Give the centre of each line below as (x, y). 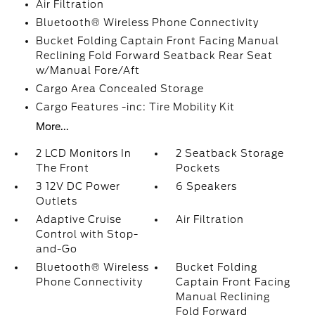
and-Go (56, 249)
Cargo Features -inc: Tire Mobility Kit (135, 107)
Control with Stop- (87, 234)
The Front (62, 168)
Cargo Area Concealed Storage (120, 89)
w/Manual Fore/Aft (88, 70)
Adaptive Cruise (78, 219)
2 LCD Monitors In (83, 153)
